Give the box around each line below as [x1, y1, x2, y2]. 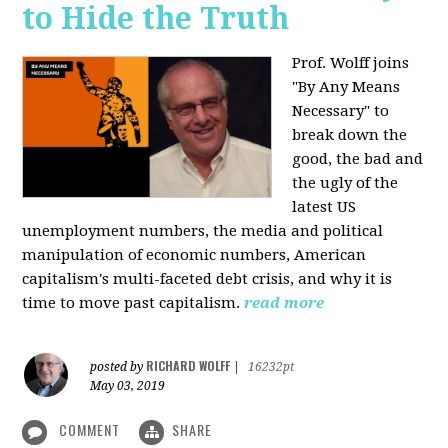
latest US [292, 198, 357, 217]
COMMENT [55, 419, 125, 441]
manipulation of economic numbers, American [22, 246, 367, 265]
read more [244, 294, 325, 313]
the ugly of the [292, 174, 399, 193]
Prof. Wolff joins [292, 54, 410, 73]
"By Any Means [292, 78, 401, 97]
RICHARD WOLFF [146, 357, 231, 375]
